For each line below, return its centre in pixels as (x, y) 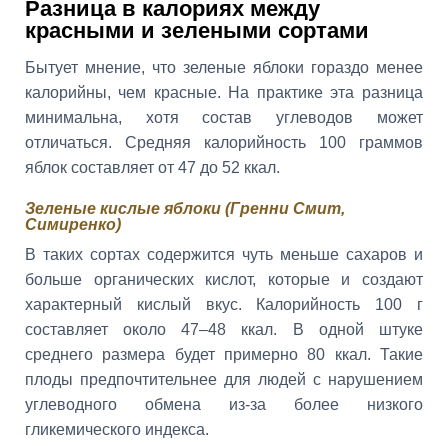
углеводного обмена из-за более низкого (224, 405)
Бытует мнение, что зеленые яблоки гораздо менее (224, 67)
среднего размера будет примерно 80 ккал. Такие (224, 355)
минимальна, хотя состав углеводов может (224, 117)
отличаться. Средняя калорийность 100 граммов (224, 142)
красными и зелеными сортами (197, 30)
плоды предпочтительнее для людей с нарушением (224, 380)
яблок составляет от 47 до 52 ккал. (152, 167)
